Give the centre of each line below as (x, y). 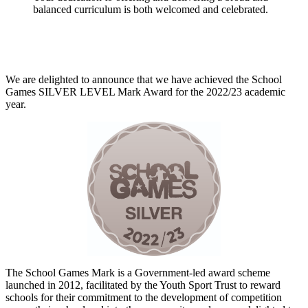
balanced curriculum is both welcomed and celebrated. (151, 9)
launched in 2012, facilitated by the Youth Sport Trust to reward (143, 285)
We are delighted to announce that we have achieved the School (144, 79)
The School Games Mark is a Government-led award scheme (138, 272)
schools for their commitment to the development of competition (144, 297)
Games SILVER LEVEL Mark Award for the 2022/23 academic (145, 91)
